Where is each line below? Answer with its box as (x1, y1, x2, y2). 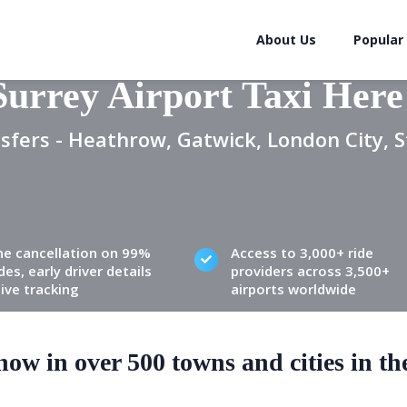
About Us (256, 31, 316, 48)
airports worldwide (230, 280, 356, 298)
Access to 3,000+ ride (230, 243, 373, 262)
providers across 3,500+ (230, 262, 390, 280)
